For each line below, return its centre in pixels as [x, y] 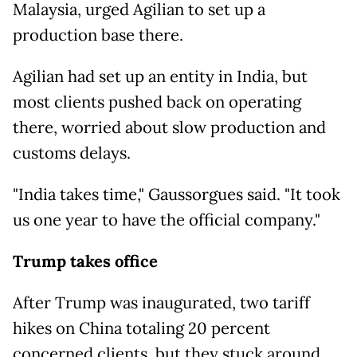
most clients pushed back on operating [157, 102]
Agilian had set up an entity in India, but [160, 77]
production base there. [98, 35]
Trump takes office [85, 262]
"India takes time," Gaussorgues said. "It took [177, 195]
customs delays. [72, 153]
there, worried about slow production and [169, 128]
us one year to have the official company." [167, 220]
